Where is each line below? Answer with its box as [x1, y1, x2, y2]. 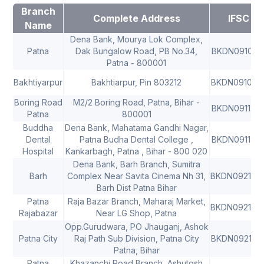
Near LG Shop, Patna [96, 208, 177, 219]
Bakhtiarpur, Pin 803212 [91, 77, 181, 88]
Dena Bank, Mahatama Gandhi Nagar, [64, 123, 209, 133]
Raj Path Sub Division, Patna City [74, 233, 199, 244]
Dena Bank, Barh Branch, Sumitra [72, 159, 200, 170]
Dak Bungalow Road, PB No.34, [75, 46, 197, 57]
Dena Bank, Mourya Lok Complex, [70, 34, 203, 45]
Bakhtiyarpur [14, 77, 62, 88]
